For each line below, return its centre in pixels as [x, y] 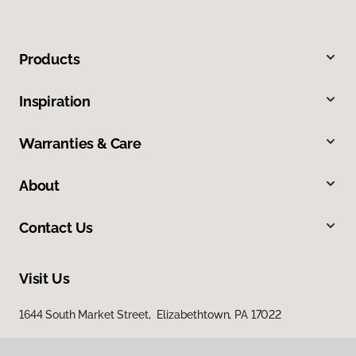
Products [50, 59]
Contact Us [56, 227]
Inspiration [55, 101]
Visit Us [44, 278]
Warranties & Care [80, 143]
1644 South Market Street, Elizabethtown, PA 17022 [150, 314]
